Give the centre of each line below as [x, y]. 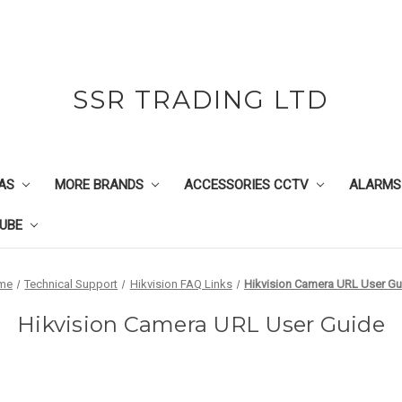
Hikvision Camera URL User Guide [201, 324]
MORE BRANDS [99, 185]
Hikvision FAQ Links [181, 284]
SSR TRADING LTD [201, 100]
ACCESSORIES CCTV [246, 185]
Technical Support [71, 284]
